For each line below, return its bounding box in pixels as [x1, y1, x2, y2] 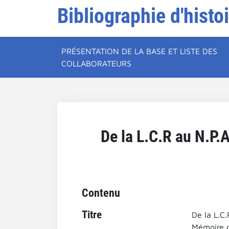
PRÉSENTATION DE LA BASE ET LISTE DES [61, 47, 217, 56]
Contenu [82, 186, 120, 199]
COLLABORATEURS [61, 59, 131, 68]
